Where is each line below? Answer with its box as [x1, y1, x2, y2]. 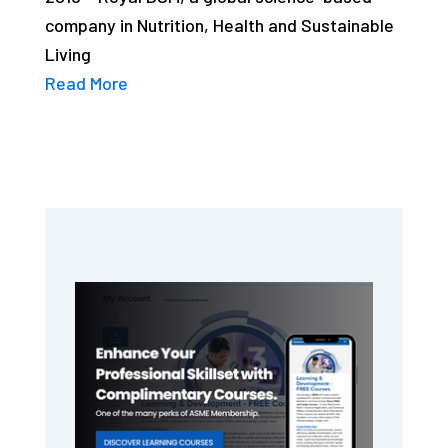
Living [45, 42, 91, 65]
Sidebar [74, 288, 166, 321]
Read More [45, 71, 128, 94]
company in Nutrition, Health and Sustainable [45, 13, 394, 36]
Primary [74, 256, 166, 289]
